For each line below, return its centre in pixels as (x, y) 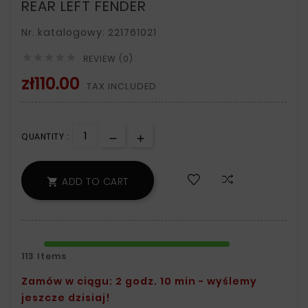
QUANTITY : (45, 137)
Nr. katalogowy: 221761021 (89, 33)
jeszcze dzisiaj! (66, 298)
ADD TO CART (95, 182)
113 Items (44, 256)
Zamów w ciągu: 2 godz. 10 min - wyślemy (139, 282)
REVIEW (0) (108, 59)
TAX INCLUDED (122, 87)
